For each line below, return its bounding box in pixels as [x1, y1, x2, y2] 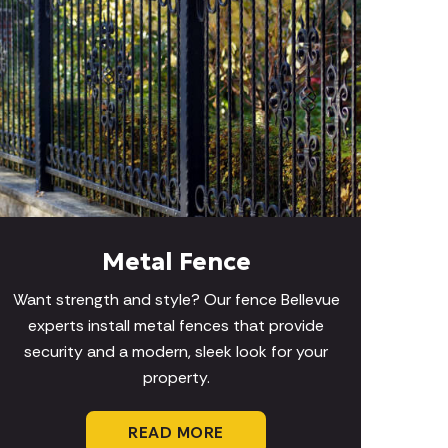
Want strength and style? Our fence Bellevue [12, 289, 340, 311]
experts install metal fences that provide [28, 315, 324, 337]
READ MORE [128, 422, 224, 444]
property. [142, 367, 210, 389]
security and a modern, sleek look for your [24, 341, 328, 363]
